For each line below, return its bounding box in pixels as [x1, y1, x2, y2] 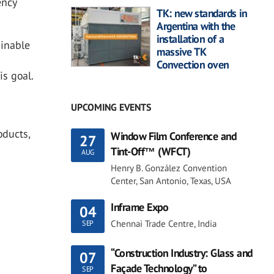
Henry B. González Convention [111, 161, 227, 174]
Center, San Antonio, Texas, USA [111, 174, 231, 187]
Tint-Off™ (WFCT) [111, 144, 190, 158]
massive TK [157, 44, 206, 59]
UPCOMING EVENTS [71, 100, 151, 113]
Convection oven [157, 57, 229, 72]
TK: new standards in [157, 6, 246, 20]
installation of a [157, 31, 224, 46]
